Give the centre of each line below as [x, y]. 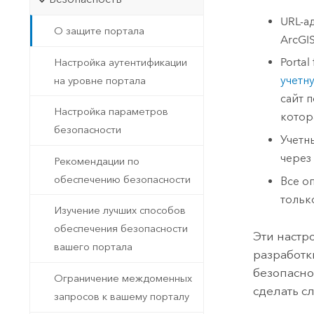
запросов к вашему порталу [122, 296]
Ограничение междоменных [123, 278]
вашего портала [94, 247]
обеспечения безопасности [121, 229]
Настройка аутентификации [121, 62]
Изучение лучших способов [120, 211]
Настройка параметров [111, 112]
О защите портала [100, 30]
